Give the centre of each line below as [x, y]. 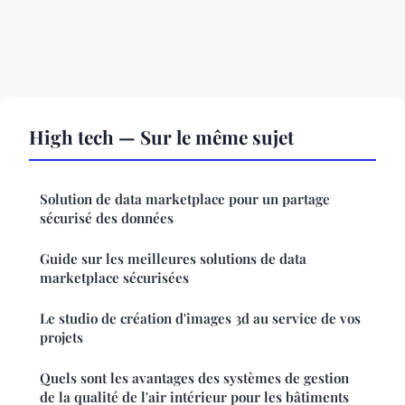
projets [61, 338]
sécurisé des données [107, 218]
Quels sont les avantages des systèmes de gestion [194, 378]
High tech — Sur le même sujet [161, 137]
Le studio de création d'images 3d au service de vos [200, 319]
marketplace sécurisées [114, 278]
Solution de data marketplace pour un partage [185, 199]
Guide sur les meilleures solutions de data [173, 259]
